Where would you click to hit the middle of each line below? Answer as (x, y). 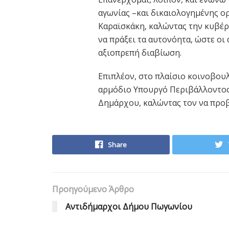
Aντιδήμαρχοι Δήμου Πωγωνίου (129, 206)
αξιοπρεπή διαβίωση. (140, 52)
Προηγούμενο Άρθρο (93, 189)
